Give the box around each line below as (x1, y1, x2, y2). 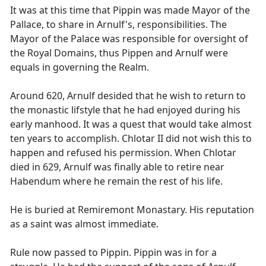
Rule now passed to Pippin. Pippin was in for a (10, 246, 217, 259)
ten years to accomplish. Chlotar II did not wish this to (10, 132, 252, 145)
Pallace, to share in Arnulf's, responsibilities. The (10, 18, 227, 31)
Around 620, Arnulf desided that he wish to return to (10, 89, 246, 102)
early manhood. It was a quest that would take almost (10, 118, 252, 131)
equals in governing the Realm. (10, 61, 149, 74)
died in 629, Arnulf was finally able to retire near (10, 160, 224, 173)
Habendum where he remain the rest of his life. (10, 175, 223, 188)
